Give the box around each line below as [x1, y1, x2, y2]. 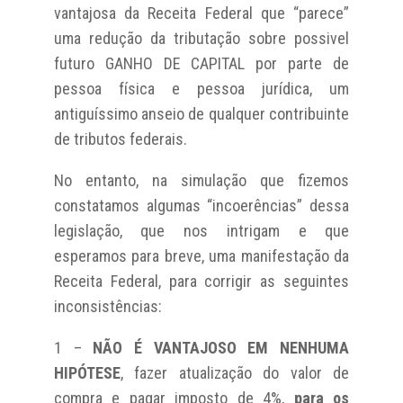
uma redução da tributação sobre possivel [53, 28, 350, 48]
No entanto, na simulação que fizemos [53, 170, 350, 190]
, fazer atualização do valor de [120, 363, 350, 382]
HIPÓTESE [53, 363, 121, 382]
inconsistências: [53, 296, 162, 316]
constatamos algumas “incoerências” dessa [53, 195, 350, 215]
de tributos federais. [53, 129, 187, 148]
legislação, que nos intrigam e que [53, 220, 350, 240]
